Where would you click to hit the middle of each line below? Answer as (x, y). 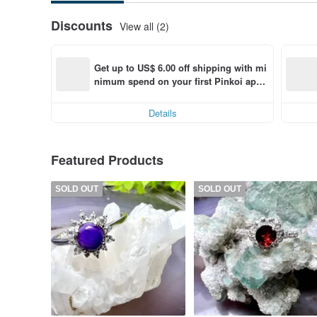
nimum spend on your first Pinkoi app (178, 81)
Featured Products (107, 160)
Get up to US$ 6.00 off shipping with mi (180, 67)
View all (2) (144, 26)
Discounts (82, 25)
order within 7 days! (138, 94)
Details (162, 113)
